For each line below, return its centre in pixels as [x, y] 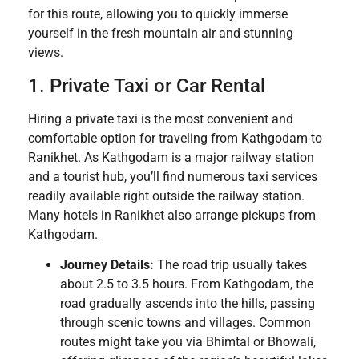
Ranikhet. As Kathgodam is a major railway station [171, 157]
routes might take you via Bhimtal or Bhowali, [188, 342]
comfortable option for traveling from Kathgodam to [175, 138]
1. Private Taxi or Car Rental [147, 85]
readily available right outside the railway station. [166, 196]
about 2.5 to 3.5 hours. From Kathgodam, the [187, 284]
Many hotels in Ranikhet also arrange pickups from [172, 215]
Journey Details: [107, 265]
